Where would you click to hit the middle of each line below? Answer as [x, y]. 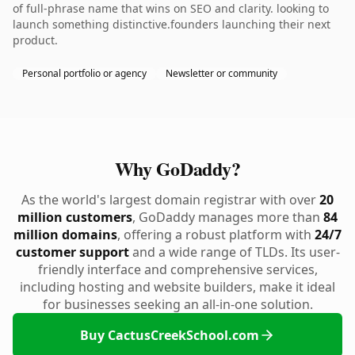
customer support [72, 252]
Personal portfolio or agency [84, 73]
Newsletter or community [221, 73]
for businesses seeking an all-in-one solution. [177, 304]
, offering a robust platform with [216, 235]
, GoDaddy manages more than [228, 217]
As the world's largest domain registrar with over [170, 200]
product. [35, 40]
